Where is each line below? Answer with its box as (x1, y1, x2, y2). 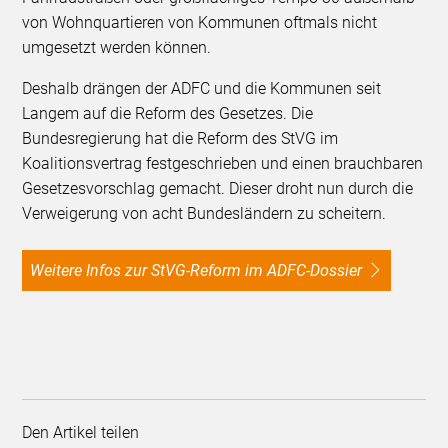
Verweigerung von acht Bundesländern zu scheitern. (22, 204, 403, 224)
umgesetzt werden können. (22, 38, 212, 58)
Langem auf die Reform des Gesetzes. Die (22, 104, 314, 124)
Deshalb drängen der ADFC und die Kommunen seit (22, 79, 382, 99)
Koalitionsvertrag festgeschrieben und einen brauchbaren (22, 154, 424, 174)
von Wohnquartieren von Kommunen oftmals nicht (22, 13, 378, 33)
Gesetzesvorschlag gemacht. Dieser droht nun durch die (22, 179, 414, 199)
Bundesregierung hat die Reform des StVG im (22, 129, 339, 149)
